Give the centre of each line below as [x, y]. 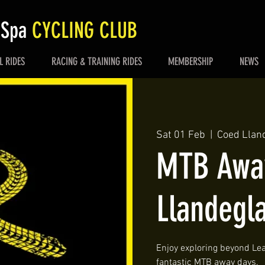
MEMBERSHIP [191, 62]
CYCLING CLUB [85, 30]
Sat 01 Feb [181, 135]
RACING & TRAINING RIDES [96, 62]
